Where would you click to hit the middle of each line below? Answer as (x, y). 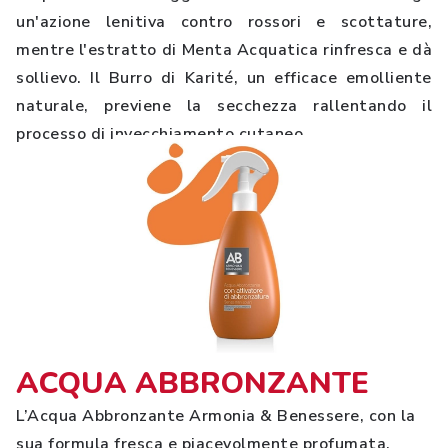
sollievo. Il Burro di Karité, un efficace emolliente (224, 78)
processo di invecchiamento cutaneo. (162, 134)
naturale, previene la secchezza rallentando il (224, 106)
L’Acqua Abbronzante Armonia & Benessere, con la (216, 416)
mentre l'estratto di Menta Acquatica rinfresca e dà (224, 50)
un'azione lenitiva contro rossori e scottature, (224, 22)
